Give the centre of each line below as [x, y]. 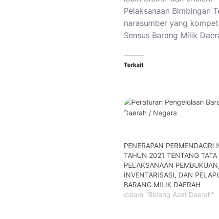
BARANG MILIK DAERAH [162, 184]
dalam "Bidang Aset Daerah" [169, 194]
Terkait [134, 65]
